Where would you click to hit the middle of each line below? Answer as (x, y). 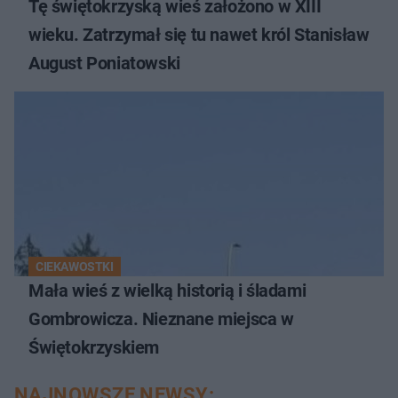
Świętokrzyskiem (94, 348)
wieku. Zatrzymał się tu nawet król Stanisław (199, 35)
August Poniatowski (104, 64)
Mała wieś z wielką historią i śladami (167, 291)
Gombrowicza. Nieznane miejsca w (161, 319)
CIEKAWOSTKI (75, 267)
